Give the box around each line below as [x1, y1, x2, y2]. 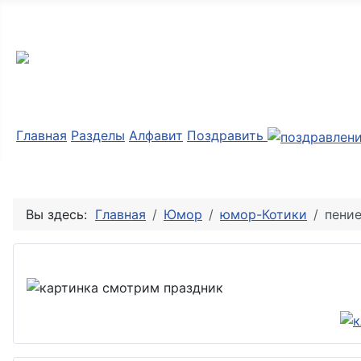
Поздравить [187, 127, 268, 144]
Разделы [71, 127, 125, 144]
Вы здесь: [26, 205, 95, 222]
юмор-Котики [220, 205, 307, 222]
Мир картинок [16, 14, 194, 45]
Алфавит [129, 127, 183, 144]
